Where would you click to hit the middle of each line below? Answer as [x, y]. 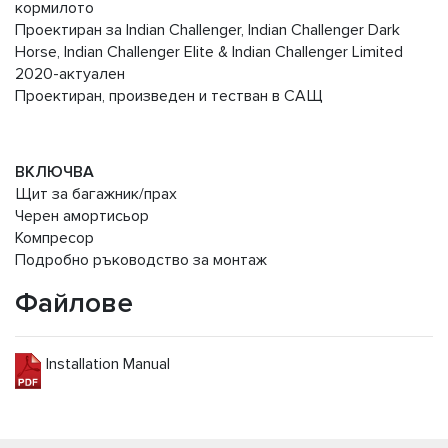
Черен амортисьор [82, 216]
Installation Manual [107, 364]
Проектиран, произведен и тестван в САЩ [169, 96]
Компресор [54, 238]
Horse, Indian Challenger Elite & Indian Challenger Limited [209, 52]
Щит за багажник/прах [96, 194]
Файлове [74, 303]
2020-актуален [70, 74]
